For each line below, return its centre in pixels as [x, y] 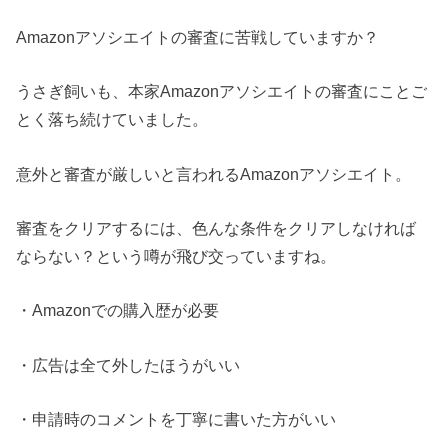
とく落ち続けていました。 [112, 119]
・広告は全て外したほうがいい [128, 364]
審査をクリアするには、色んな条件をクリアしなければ [216, 227]
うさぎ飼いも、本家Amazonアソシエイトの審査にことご [222, 91]
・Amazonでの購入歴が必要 [118, 310]
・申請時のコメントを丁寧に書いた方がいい [176, 419]
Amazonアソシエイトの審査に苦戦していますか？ [198, 36]
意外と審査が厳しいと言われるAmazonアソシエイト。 [214, 173]
